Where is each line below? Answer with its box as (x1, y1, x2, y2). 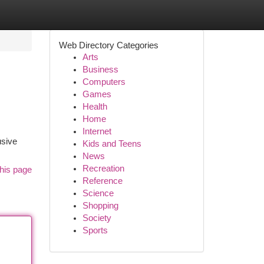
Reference (82, 176, 123, 186)
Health (82, 102, 107, 111)
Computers (82, 77, 126, 87)
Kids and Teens (82, 139, 141, 148)
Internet (82, 127, 111, 136)
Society (82, 213, 111, 223)
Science (82, 189, 114, 198)
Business (82, 65, 118, 74)
